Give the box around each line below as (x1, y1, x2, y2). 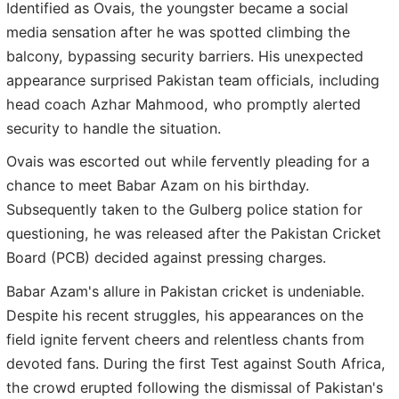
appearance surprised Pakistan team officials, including (6, 70, 379, 89)
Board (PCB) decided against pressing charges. (6, 248, 326, 267)
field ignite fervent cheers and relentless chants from (6, 330, 364, 348)
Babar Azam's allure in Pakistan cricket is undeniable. (6, 281, 364, 300)
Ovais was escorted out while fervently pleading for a (6, 152, 370, 171)
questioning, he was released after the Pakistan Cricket (6, 224, 381, 243)
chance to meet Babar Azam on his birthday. (6, 176, 309, 195)
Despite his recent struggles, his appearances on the (6, 305, 363, 324)
